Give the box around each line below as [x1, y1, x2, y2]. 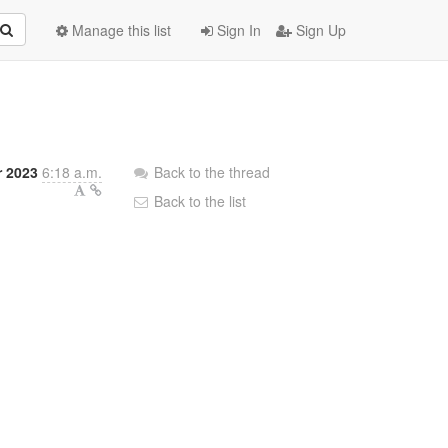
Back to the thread [154, 162, 271, 182]
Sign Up [292, 20, 346, 40]
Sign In [213, 20, 261, 40]
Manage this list [68, 20, 171, 40]
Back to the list [150, 191, 247, 211]
